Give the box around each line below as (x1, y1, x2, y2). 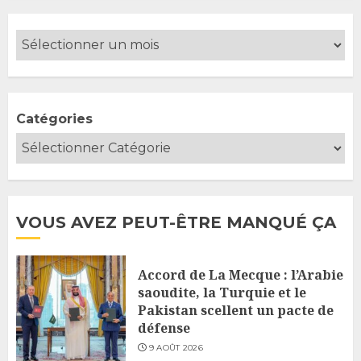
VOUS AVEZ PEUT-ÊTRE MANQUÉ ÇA (16, 212, 336, 232)
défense (138, 318, 190, 337)
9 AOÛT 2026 (148, 342, 203, 353)
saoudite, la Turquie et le (138, 283, 306, 301)
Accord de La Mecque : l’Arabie (138, 265, 343, 284)
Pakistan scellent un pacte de (138, 301, 334, 319)
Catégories (16, 110, 93, 127)
